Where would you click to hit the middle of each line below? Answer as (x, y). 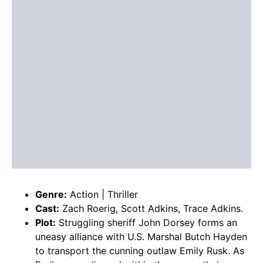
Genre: (51, 195)
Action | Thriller (102, 195)
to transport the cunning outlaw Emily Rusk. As (140, 251)
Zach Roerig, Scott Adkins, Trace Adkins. (151, 209)
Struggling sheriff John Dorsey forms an (146, 223)
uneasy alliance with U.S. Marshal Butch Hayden (141, 237)
